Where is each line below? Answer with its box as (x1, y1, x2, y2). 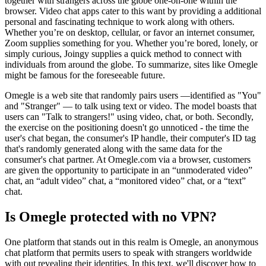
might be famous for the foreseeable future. (5, 70, 165, 80)
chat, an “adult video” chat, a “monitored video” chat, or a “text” (5, 176, 246, 186)
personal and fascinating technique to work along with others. (5, 17, 235, 27)
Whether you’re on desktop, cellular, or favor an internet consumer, (5, 27, 255, 37)
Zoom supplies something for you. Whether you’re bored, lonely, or (5, 38, 258, 48)
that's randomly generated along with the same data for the (5, 144, 222, 154)
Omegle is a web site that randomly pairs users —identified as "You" (5, 90, 261, 100)
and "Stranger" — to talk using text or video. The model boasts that (5, 101, 256, 111)
